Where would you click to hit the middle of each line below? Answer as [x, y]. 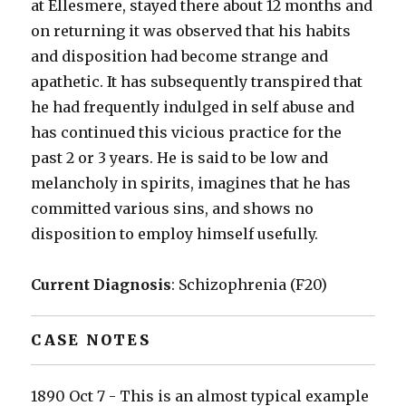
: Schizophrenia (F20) [250, 285]
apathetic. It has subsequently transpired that [197, 82]
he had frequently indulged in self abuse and [193, 107]
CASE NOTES [91, 340]
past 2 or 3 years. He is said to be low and [180, 158]
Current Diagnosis [101, 285]
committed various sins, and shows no [173, 209]
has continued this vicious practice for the [187, 133]
